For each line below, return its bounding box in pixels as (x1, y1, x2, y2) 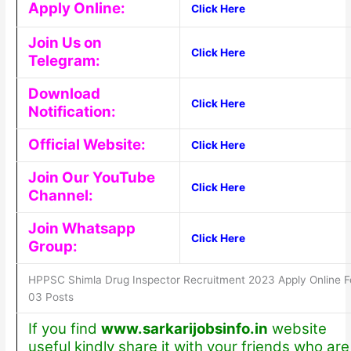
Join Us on (27, 33, 102, 52)
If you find (27, 319, 101, 338)
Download (27, 84, 100, 103)
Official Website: (27, 135, 146, 154)
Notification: (27, 102, 116, 121)
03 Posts (27, 290, 74, 303)
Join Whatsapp (27, 219, 136, 237)
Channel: (27, 186, 93, 204)
